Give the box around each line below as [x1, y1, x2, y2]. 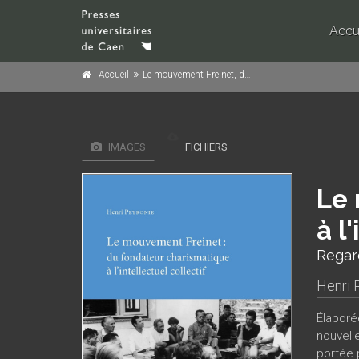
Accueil [99, 69, 129, 80]
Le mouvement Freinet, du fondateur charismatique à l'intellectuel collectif [143, 69, 244, 80]
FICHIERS [183, 141, 228, 153]
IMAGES [106, 141, 146, 153]
